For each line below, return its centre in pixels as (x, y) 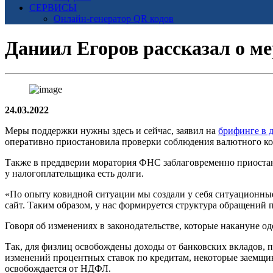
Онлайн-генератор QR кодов (114, 19)
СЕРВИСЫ (53, 8)
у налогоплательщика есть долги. (74, 173)
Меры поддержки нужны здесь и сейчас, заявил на (112, 130)
